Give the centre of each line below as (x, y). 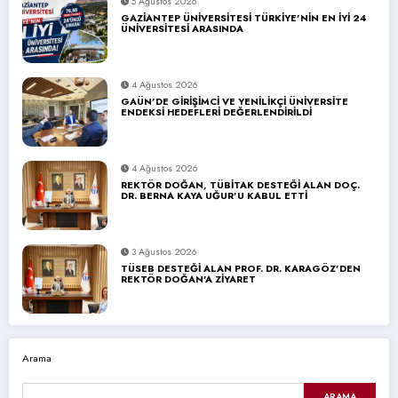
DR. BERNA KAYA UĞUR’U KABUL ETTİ (214, 195)
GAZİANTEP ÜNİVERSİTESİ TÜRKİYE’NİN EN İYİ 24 (243, 17)
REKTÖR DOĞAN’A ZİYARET (188, 279)
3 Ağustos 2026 (164, 251)
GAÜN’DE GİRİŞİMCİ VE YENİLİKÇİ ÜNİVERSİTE (235, 101)
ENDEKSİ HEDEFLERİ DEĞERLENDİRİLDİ (216, 111)
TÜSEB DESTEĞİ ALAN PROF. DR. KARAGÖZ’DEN (241, 268)
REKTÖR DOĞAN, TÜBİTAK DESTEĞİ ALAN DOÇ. (240, 184)
